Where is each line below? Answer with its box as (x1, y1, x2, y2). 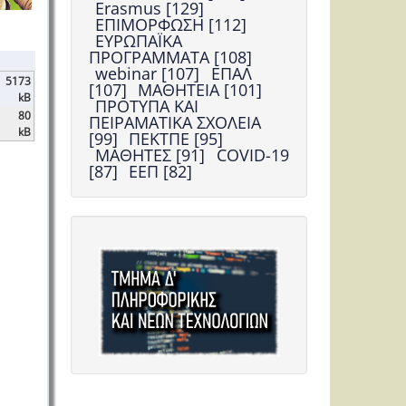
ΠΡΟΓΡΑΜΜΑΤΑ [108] (89, 45, 253, 68)
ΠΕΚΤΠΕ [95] (129, 127, 224, 150)
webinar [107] (95, 62, 205, 84)
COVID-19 (216, 143, 289, 166)
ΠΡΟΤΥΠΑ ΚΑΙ (95, 94, 199, 117)
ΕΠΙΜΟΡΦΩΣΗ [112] (95, 13, 247, 35)
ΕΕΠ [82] (129, 159, 193, 182)
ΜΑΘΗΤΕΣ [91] (95, 143, 210, 166)
